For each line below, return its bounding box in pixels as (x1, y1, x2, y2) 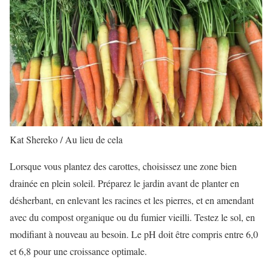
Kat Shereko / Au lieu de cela (10, 133, 123, 146)
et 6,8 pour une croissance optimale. (10, 245, 147, 257)
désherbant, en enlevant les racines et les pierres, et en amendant (10, 194, 254, 206)
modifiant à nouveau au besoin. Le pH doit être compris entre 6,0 (10, 228, 258, 240)
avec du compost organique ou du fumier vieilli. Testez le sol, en (10, 211, 255, 223)
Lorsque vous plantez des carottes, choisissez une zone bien (10, 160, 237, 172)
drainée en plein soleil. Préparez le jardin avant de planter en (10, 177, 239, 189)
